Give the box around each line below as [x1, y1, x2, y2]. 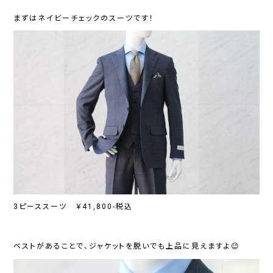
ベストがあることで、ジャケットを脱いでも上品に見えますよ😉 [13, 242, 241, 251]
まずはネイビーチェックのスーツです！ [13, 13, 155, 23]
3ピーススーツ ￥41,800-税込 [13, 202, 133, 211]
